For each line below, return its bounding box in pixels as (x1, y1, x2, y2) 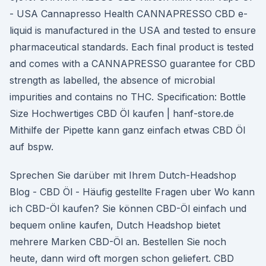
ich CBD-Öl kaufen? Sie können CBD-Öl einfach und (9, 202, 246, 214)
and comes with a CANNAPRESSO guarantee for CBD (9, 58, 255, 69)
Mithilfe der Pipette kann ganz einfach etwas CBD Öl (9, 124, 245, 136)
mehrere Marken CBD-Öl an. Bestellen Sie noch (9, 236, 226, 248)
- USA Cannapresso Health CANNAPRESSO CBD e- (9, 8, 248, 20)
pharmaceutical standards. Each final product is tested (9, 41, 254, 53)
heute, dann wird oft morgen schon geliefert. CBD (9, 252, 234, 264)
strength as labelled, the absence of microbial (9, 74, 215, 86)
